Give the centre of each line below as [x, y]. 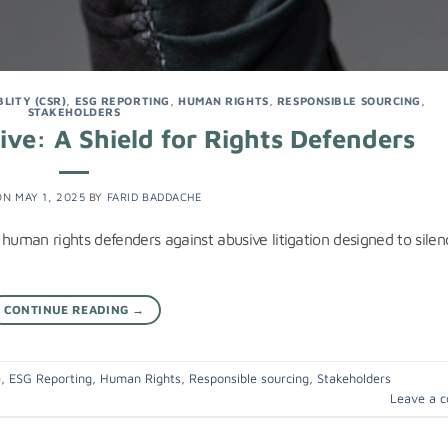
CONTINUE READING [67, 310]
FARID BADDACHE [154, 197]
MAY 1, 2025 [50, 197]
